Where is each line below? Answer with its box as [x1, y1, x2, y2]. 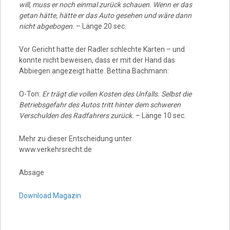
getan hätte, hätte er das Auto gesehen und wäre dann [18, 11, 191, 20]
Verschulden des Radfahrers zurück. [18, 111, 134, 120]
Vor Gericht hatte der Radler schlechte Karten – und [18, 45, 185, 53]
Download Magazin [18, 191, 81, 200]
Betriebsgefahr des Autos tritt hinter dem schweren [18, 101, 181, 109]
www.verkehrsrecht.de [18, 145, 92, 154]
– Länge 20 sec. [75, 22, 126, 30]
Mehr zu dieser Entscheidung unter [18, 135, 132, 143]
